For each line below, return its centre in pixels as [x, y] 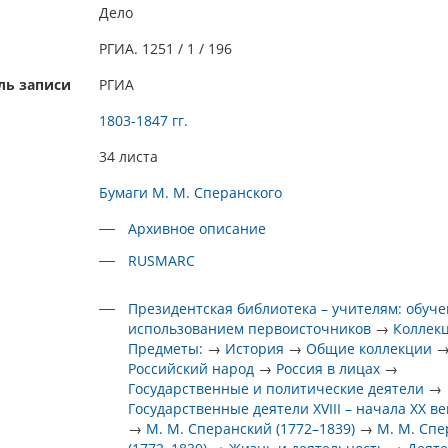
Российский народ [191, 368]
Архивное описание [197, 228]
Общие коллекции [369, 348]
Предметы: [166, 348]
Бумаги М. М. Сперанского [190, 192]
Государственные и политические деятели [276, 388]
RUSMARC [162, 260]
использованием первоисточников [250, 328]
